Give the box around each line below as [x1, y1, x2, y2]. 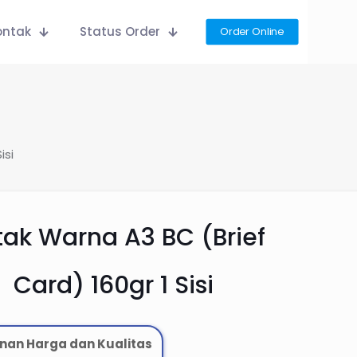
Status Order [80, 23, 160, 40]
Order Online [220, 25, 284, 39]
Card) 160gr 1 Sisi [13, 269, 214, 302]
